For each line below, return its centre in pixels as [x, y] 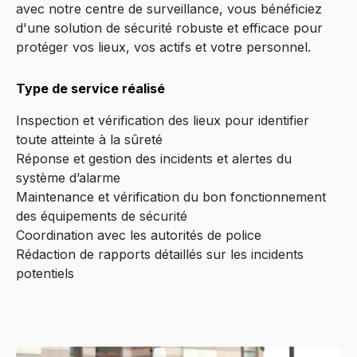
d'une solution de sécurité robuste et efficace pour [169, 27]
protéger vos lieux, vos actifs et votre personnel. [163, 47]
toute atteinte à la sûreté [89, 139]
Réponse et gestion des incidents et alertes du [154, 158]
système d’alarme [68, 177]
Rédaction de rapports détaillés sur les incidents [160, 254]
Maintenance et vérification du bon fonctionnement [171, 196]
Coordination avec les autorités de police [139, 235]
